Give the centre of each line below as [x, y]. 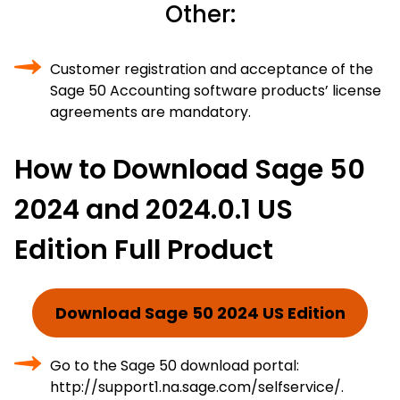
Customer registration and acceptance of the [212, 69]
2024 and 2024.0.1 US [154, 210]
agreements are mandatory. [150, 112]
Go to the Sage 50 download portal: [175, 366]
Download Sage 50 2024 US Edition [200, 313]
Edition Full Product [144, 250]
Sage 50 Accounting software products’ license [216, 91]
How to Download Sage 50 [190, 170]
